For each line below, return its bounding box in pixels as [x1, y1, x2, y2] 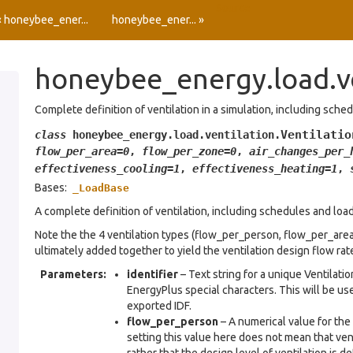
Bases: [35, 181, 69, 194]
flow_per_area [35, 145, 117, 158]
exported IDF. [127, 299, 191, 312]
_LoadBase [72, 182, 129, 194]
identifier [127, 268, 178, 281]
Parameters [40, 268, 103, 281]
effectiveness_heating [192, 162, 325, 175]
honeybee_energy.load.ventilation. [72, 128, 281, 141]
